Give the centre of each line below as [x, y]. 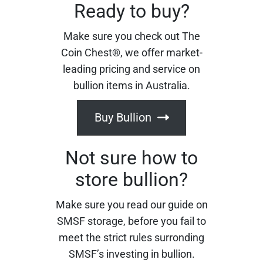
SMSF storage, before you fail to [131, 221]
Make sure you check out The [131, 36]
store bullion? [131, 180]
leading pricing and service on [131, 69]
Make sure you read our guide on [131, 204]
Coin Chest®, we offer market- [131, 52]
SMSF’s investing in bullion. [131, 254]
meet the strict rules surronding [131, 237]
